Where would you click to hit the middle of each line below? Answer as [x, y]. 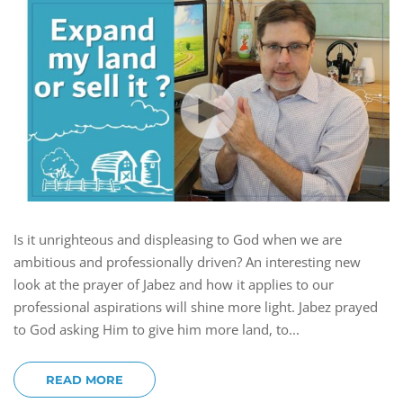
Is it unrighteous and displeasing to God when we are [178, 240]
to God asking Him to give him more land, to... [157, 330]
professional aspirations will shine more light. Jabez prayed [196, 307]
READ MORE [85, 380]
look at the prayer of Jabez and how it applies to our [174, 285]
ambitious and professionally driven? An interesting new [187, 262]
